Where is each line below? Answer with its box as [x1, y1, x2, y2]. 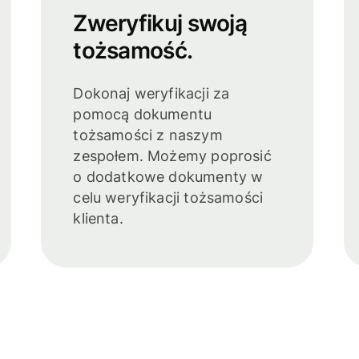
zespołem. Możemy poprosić [73, 147, 272, 164]
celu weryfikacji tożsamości [73, 188, 264, 206]
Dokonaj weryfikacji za [73, 84, 230, 102]
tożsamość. [73, 36, 193, 64]
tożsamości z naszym [73, 126, 223, 143]
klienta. [73, 209, 123, 227]
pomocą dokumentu [73, 105, 212, 123]
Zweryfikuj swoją [73, 9, 247, 37]
